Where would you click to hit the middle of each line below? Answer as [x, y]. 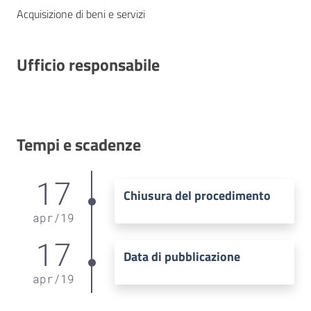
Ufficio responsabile [88, 64]
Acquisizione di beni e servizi [81, 14]
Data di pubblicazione [182, 257]
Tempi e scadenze [79, 144]
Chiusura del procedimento [197, 196]
